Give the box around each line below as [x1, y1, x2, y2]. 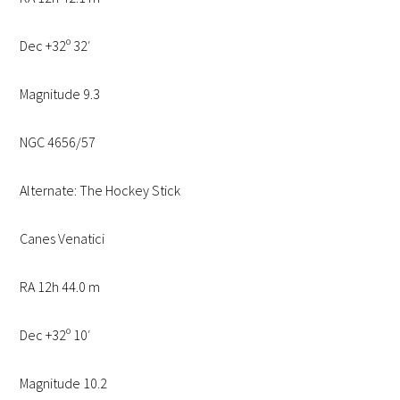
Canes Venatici [20, 229, 105, 248]
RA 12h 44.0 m [20, 278, 101, 296]
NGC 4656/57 [20, 133, 96, 152]
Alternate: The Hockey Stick [20, 181, 181, 200]
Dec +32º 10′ [20, 326, 92, 345]
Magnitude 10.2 [20, 374, 108, 393]
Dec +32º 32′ [20, 37, 92, 55]
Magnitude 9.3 [20, 85, 101, 104]
